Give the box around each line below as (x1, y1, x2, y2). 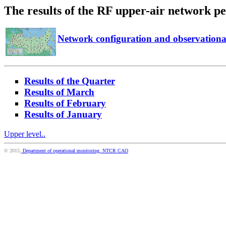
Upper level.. (4, 130, 45, 139)
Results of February (24, 98, 106, 109)
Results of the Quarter (24, 76, 115, 87)
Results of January (24, 109, 102, 120)
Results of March (24, 87, 94, 98)
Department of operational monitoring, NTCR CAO (21, 148, 128, 154)
